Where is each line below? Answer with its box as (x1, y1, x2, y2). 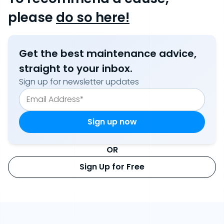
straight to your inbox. (19, 61, 132, 76)
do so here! (56, 8, 129, 27)
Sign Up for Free (79, 161, 144, 173)
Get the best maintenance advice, (19, 46, 196, 61)
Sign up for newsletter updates (19, 76, 139, 88)
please (8, 8, 56, 27)
